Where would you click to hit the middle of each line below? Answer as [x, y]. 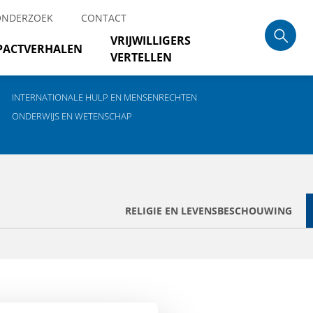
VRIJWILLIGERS [151, 41]
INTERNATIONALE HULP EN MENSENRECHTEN [105, 97]
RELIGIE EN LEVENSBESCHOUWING [209, 211]
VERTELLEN [141, 57]
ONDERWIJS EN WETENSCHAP [72, 116]
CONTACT [104, 18]
